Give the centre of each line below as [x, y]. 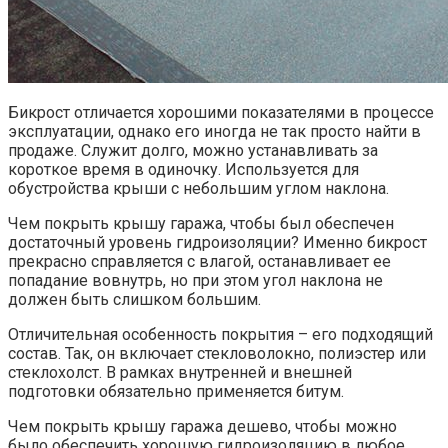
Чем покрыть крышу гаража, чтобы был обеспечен [201, 224]
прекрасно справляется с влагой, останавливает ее [199, 262]
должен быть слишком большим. [134, 300]
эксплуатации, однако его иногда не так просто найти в [214, 132]
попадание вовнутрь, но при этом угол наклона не [195, 281]
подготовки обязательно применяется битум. [176, 392]
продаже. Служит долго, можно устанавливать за [193, 151]
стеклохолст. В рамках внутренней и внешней [180, 373]
